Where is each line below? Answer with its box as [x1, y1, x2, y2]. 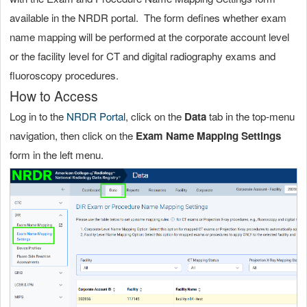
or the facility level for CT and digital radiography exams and [10, 48, 275, 63]
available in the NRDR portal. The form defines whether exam [10, 10, 286, 25]
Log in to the [10, 108, 66, 123]
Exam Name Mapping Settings [136, 127, 281, 143]
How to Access [10, 86, 98, 106]
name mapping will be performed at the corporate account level [10, 29, 289, 44]
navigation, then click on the [10, 127, 136, 143]
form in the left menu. [10, 147, 103, 162]
